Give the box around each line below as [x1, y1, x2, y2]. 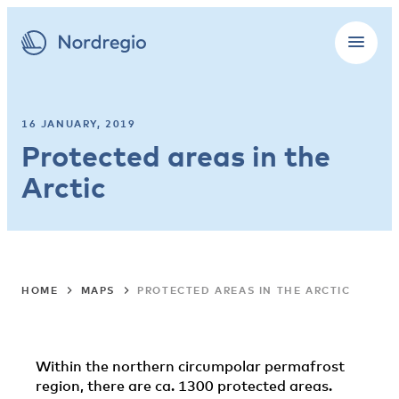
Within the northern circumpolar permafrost [36, 357, 345, 375]
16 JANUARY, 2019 [21, 118, 136, 129]
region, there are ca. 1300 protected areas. [36, 377, 332, 395]
